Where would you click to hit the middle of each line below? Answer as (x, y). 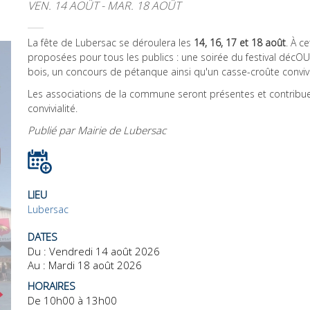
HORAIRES (52, 286)
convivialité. (53, 108)
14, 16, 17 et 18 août (240, 42)
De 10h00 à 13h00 (72, 301)
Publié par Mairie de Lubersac (97, 130)
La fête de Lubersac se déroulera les (111, 42)
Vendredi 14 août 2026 (104, 252)
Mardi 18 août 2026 (95, 265)
